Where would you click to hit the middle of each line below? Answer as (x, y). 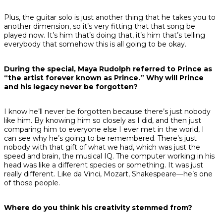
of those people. (32, 183)
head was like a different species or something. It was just (104, 165)
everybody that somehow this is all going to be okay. (95, 44)
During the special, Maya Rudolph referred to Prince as (108, 69)
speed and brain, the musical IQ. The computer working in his (109, 156)
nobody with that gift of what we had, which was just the (102, 147)
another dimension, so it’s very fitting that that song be (100, 27)
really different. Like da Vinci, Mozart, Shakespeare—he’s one (108, 174)
